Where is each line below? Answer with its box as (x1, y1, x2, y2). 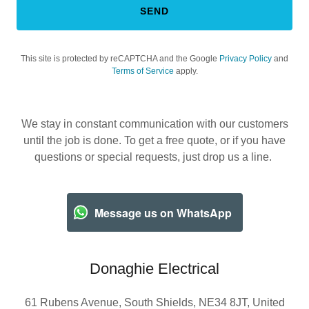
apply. (173, 66, 198, 76)
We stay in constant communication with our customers (21, 118, 288, 130)
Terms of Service (111, 66, 174, 76)
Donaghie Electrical (90, 260, 219, 277)
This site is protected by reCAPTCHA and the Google (21, 54, 219, 63)
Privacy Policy (219, 54, 272, 63)
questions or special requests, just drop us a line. (34, 151, 275, 163)
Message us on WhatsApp (94, 204, 232, 221)
